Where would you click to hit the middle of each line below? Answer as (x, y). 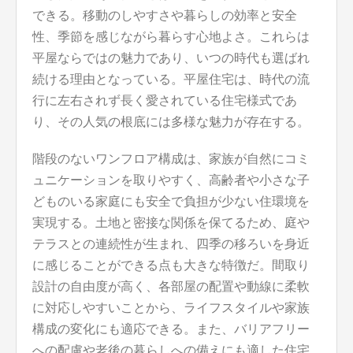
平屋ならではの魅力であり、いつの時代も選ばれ (171, 58)
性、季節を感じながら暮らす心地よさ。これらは (171, 37)
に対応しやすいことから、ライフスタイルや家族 (171, 308)
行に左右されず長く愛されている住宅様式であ (165, 101)
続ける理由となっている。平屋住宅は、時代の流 (171, 80)
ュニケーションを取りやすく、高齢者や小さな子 (171, 180)
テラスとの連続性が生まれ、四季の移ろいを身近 (171, 244)
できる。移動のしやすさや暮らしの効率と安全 (165, 16)
